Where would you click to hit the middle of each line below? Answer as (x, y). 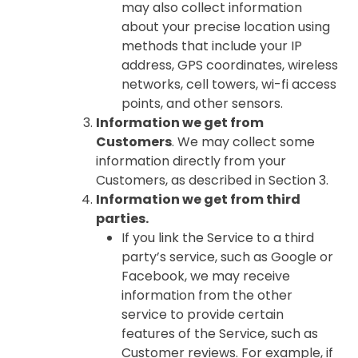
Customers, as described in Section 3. (214, 180)
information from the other (207, 295)
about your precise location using (226, 27)
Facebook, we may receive (206, 276)
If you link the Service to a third (218, 238)
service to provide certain (203, 314)
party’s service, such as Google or (227, 257)
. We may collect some (243, 142)
